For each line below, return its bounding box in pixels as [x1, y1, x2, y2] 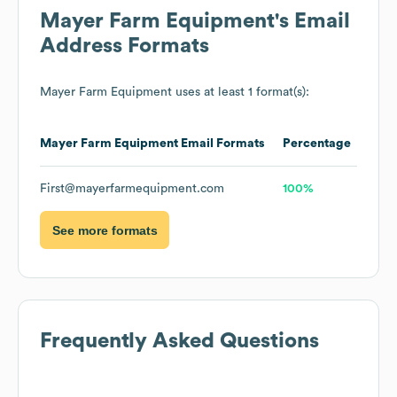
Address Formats [40, 35, 209, 58]
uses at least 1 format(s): [172, 86, 309, 99]
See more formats [51, 222, 158, 237]
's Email [275, 11, 350, 33]
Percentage [283, 137, 351, 151]
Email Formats [178, 137, 265, 151]
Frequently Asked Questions [40, 331, 319, 353]
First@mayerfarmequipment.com [40, 183, 224, 196]
